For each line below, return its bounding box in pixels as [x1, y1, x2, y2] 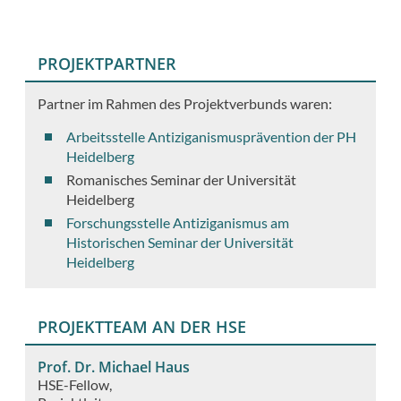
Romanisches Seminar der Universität [65, 171, 296, 189]
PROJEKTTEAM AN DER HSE [38, 315, 246, 337]
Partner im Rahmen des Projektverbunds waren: [38, 95, 332, 113]
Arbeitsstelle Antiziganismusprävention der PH [65, 128, 356, 146]
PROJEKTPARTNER [38, 53, 176, 75]
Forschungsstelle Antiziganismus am [65, 214, 289, 232]
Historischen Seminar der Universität [65, 234, 294, 252]
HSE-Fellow [38, 375, 109, 393]
